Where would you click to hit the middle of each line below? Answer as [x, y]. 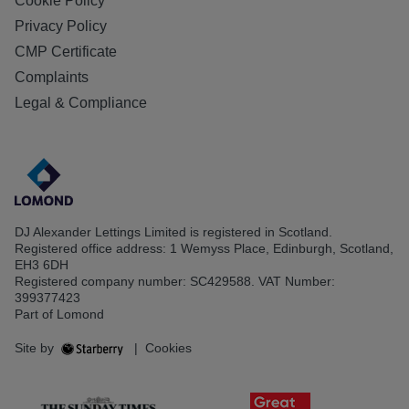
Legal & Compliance [81, 103]
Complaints [52, 78]
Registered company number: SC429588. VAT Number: [175, 281]
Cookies [168, 347]
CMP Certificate [66, 52]
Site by [36, 347]
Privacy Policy [61, 26]
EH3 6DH [42, 264]
